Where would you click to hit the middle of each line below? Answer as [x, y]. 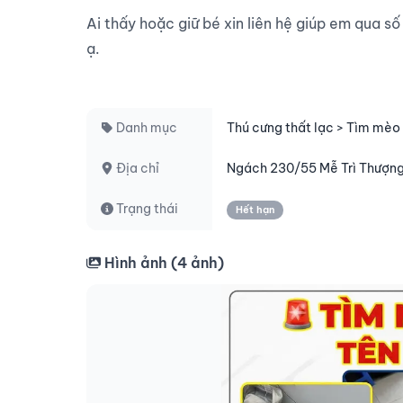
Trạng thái [146, 209]
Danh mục [145, 128]
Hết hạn [255, 210]
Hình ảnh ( [139, 263]
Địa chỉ [136, 168]
